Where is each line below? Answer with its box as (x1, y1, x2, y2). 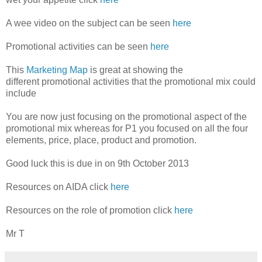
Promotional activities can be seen (6, 41, 150, 51)
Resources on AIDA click (6, 181, 111, 192)
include (6, 88, 36, 98)
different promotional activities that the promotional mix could (6, 76, 256, 87)
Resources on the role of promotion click (6, 205, 174, 215)
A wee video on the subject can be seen (6, 18, 173, 28)
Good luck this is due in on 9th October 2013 (6, 158, 189, 168)
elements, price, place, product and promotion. (6, 135, 196, 145)
